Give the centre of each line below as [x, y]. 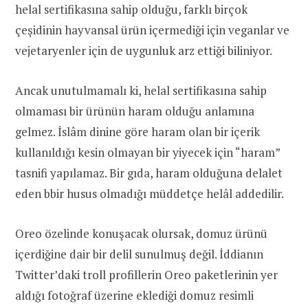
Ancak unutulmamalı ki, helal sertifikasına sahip [141, 90]
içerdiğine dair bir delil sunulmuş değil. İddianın [139, 254]
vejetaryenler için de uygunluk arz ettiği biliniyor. [144, 50]
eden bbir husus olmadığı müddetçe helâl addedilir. [150, 193]
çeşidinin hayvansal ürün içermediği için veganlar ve [152, 30]
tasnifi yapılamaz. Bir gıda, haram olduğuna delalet [149, 173]
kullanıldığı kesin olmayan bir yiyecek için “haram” [147, 152]
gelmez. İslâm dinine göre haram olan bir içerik [137, 131]
